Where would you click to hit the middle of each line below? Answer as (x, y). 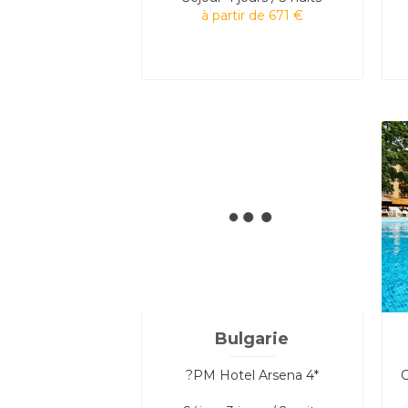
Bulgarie (252, 338)
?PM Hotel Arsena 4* (252, 375)
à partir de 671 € (252, 15)
